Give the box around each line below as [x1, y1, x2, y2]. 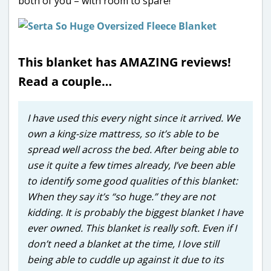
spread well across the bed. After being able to [27, 142, 238, 156]
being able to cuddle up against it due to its [27, 252, 224, 266]
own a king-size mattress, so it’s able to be [27, 126, 218, 140]
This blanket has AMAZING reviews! [18, 53, 231, 70]
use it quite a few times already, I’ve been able [27, 158, 235, 172]
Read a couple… [18, 73, 112, 90]
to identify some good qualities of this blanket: [27, 174, 238, 188]
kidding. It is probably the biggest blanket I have [27, 205, 243, 219]
